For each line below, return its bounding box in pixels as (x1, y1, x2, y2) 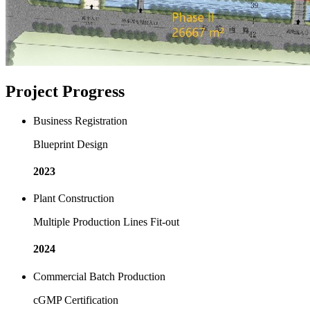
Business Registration (33, 114, 127, 127)
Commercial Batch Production (33, 270, 165, 282)
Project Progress (6, 82, 125, 100)
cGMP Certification (33, 293, 118, 306)
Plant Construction (33, 192, 114, 205)
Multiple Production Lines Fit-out (33, 216, 179, 228)
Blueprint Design (33, 138, 111, 150)
